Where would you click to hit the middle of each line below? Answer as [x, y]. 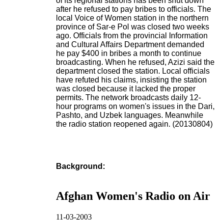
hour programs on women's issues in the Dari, [135, 107]
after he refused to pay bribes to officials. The [134, 9]
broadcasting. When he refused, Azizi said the [135, 62]
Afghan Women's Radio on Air [133, 196]
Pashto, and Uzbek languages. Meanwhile [130, 115]
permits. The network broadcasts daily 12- [128, 98]
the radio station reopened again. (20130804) [134, 124]
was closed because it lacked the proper [126, 89]
